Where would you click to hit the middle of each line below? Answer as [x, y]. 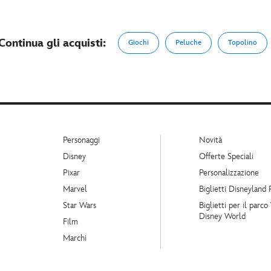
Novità [211, 140]
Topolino [242, 43]
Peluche [188, 43]
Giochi [138, 43]
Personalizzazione [229, 173]
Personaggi [81, 140]
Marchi [75, 238]
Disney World [222, 216]
